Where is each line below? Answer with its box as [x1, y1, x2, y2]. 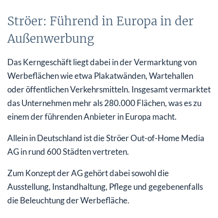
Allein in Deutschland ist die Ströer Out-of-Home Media [7, 132, 204, 143]
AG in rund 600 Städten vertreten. [7, 146, 129, 157]
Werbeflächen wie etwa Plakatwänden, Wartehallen [7, 70, 193, 81]
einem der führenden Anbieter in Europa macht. [7, 111, 177, 122]
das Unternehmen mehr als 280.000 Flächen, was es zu [7, 97, 201, 108]
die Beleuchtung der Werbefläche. [7, 195, 129, 205]
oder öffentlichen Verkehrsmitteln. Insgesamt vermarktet [7, 84, 211, 94]
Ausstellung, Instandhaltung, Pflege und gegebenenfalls [7, 181, 203, 192]
